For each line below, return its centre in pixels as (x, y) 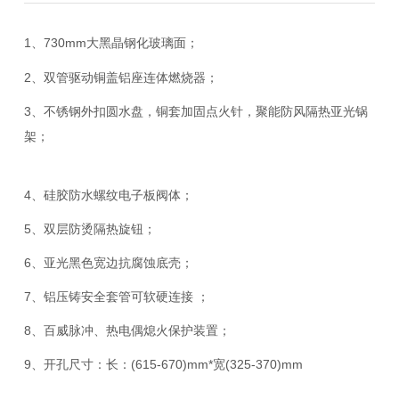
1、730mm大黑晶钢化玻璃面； (171, 43)
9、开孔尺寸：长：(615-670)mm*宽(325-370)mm (163, 365)
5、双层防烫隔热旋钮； (147, 228)
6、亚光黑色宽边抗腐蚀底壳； (169, 262)
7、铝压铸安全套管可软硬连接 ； (163, 296)
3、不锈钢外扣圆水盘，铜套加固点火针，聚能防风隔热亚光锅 (195, 111)
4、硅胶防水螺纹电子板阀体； (162, 195)
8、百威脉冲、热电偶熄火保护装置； (187, 331)
